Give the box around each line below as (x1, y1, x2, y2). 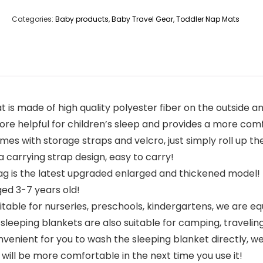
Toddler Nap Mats (176, 14, 240, 24)
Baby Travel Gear (112, 14, 173, 24)
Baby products (55, 14, 109, 24)
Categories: (12, 14, 55, 24)
